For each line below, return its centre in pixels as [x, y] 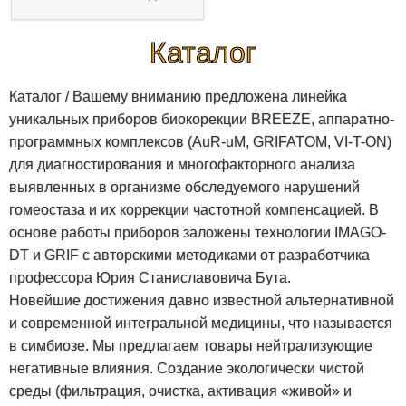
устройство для [107, 14]
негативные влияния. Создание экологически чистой [187, 369]
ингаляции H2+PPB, [107, 34]
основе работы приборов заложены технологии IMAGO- [198, 233]
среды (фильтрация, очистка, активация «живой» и [180, 391]
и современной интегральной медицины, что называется [201, 324]
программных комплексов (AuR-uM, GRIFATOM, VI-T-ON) [200, 142]
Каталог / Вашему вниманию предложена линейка [178, 97]
